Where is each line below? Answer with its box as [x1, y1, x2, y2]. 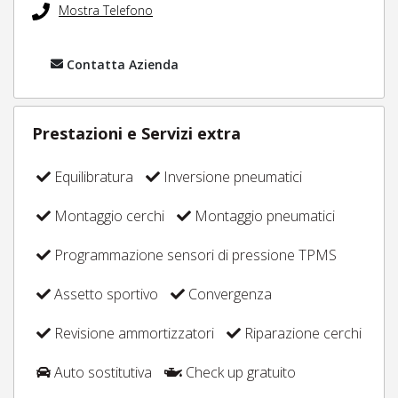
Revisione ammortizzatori [51, 322, 214, 343]
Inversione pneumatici [160, 166, 302, 187]
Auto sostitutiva [51, 362, 152, 382]
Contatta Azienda [67, 55, 179, 73]
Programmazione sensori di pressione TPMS [51, 244, 337, 265]
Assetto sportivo [51, 283, 158, 304]
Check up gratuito [182, 362, 296, 382]
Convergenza [185, 283, 272, 304]
